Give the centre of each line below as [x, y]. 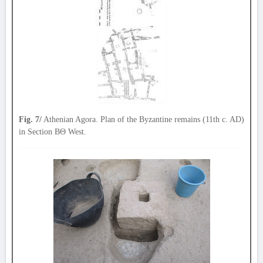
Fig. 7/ [30, 119]
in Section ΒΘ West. [53, 132]
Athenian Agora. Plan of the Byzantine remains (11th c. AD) [143, 119]
